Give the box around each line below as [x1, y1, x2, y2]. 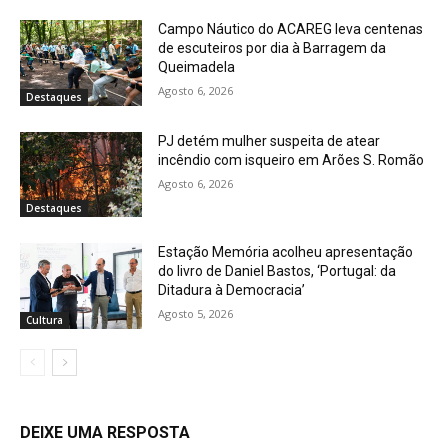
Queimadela [158, 58, 236, 75]
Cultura [26, 312, 63, 327]
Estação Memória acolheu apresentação [158, 244, 414, 261]
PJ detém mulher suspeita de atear [158, 132, 381, 149]
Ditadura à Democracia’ [158, 282, 306, 299]
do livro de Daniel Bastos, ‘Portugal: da [158, 263, 397, 280]
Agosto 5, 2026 [158, 306, 234, 322]
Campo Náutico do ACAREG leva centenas [158, 20, 424, 37]
